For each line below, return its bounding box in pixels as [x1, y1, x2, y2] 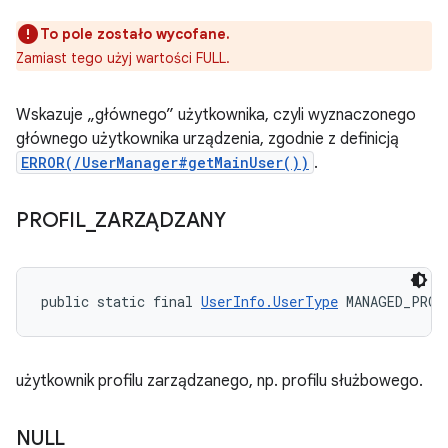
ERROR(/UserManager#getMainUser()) [21, 153, 309, 172]
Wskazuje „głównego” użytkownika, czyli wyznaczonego [16, 105, 416, 125]
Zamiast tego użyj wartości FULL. [16, 49, 230, 67]
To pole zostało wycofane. [40, 25, 230, 43]
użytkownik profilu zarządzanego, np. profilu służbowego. [16, 371, 423, 391]
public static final [41, 292, 201, 311]
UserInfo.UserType [201, 292, 338, 311]
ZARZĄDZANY [95, 208, 226, 233]
